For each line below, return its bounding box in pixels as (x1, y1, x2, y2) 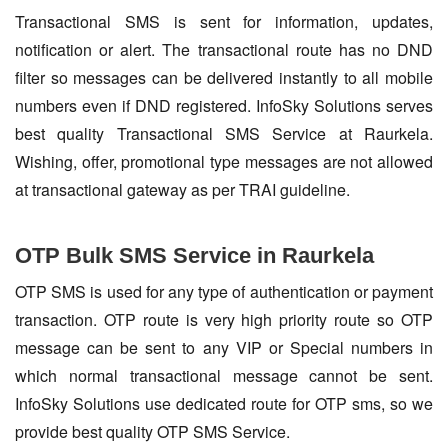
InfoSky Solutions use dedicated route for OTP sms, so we (15, 392, 433, 416)
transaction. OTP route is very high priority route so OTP (15, 308, 433, 332)
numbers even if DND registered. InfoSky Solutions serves (15, 94, 433, 118)
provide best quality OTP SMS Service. (15, 420, 290, 444)
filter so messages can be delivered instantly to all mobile (15, 66, 433, 90)
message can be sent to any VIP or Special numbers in (15, 336, 433, 360)
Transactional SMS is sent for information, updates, (15, 10, 433, 34)
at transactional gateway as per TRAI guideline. (15, 178, 350, 202)
